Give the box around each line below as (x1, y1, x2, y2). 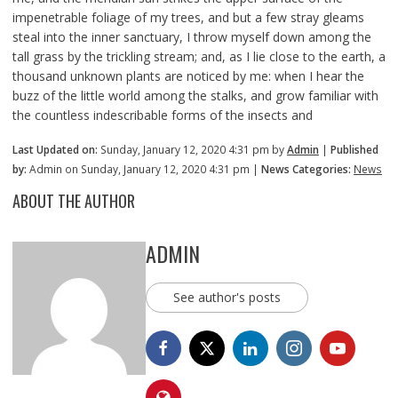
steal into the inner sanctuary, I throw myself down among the (12, 28, 371, 45)
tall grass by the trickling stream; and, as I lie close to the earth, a (12, 47, 386, 65)
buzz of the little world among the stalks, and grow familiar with (12, 86, 378, 104)
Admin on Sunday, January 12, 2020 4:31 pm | (26, 161, 261, 176)
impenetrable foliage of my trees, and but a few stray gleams (12, 8, 364, 26)
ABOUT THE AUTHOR (12, 188, 135, 212)
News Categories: (260, 161, 351, 176)
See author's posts (172, 288, 281, 306)
